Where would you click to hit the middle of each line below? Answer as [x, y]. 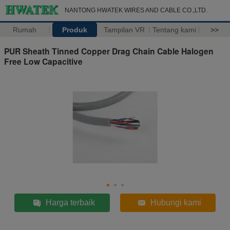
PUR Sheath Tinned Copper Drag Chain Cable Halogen [109, 51]
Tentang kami [174, 30]
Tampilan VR [124, 30]
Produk [74, 30]
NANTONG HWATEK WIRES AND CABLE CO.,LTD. [136, 10]
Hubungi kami [176, 202]
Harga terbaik [71, 202]
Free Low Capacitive [43, 61]
